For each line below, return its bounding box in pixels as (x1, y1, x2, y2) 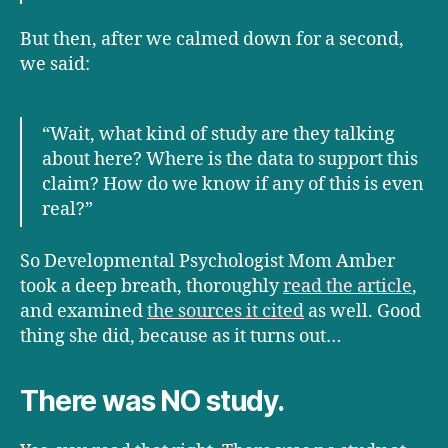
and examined (20, 300, 147, 324)
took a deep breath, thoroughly (20, 275, 283, 299)
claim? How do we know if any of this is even (42, 172, 424, 196)
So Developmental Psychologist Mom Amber (20, 250, 395, 274)
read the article (283, 275, 412, 299)
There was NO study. (20, 384, 284, 419)
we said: (20, 52, 90, 76)
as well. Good (304, 300, 421, 324)
